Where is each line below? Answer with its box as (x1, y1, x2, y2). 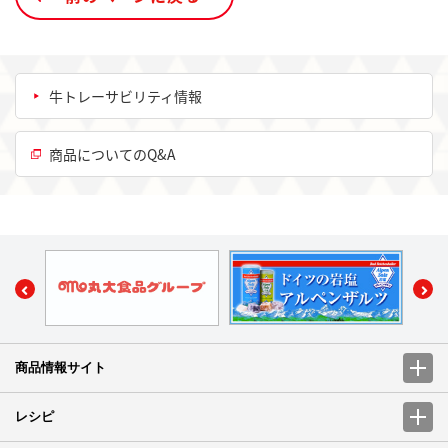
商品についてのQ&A (49, 144, 176, 165)
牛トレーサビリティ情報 (49, 86, 202, 107)
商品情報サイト (15, 359, 106, 375)
